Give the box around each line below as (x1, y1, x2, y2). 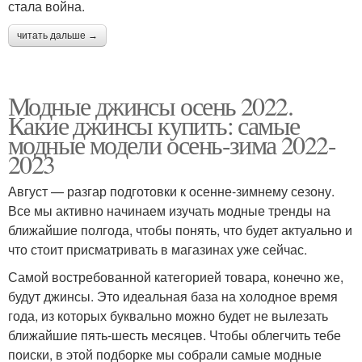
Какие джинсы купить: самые (8, 107, 300, 143)
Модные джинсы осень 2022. (8, 88, 293, 124)
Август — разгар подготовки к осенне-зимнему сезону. (8, 182, 335, 201)
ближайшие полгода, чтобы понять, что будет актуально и (8, 221, 352, 240)
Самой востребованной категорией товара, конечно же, (8, 267, 343, 287)
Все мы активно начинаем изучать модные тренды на (8, 201, 330, 221)
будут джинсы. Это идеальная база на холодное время (8, 287, 338, 306)
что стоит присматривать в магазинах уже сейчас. (8, 240, 307, 259)
